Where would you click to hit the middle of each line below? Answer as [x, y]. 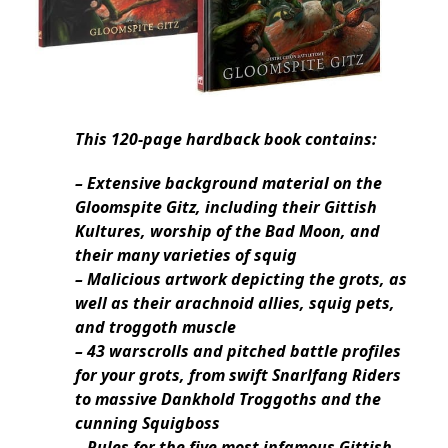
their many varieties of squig [186, 255]
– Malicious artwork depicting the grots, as [241, 279]
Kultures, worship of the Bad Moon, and [227, 231]
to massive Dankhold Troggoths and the [228, 399]
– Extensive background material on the [228, 183]
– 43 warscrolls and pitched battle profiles [238, 351]
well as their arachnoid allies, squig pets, [235, 303]
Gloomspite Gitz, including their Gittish [226, 207]
